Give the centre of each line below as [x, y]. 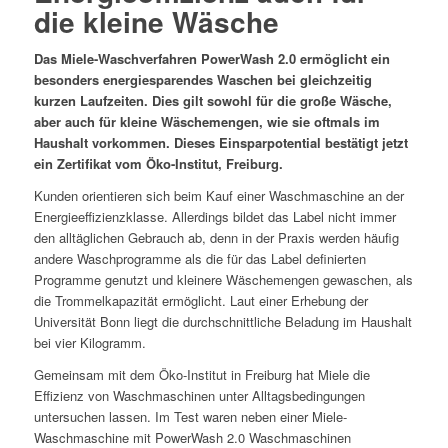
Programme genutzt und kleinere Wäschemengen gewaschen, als [223, 280]
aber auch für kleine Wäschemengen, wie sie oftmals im [206, 122]
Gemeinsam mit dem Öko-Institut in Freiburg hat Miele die [201, 375]
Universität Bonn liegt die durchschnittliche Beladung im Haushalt [222, 322]
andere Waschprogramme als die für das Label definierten [199, 259]
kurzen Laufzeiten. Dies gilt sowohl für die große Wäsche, [212, 101]
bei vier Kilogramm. [89, 343]
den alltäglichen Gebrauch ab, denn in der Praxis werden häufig [216, 238]
